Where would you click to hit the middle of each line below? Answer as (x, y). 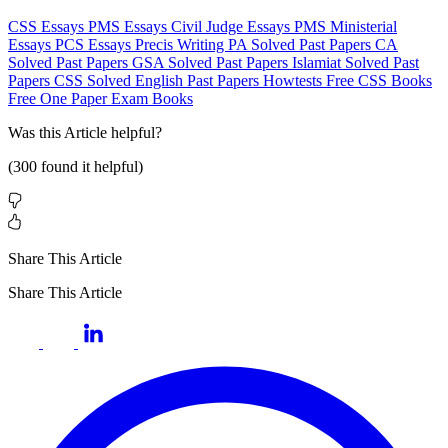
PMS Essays (129, 27)
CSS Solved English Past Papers (158, 81)
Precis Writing (181, 45)
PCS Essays (95, 45)
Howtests (294, 81)
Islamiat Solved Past (355, 63)
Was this (36, 133)
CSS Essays (48, 27)
